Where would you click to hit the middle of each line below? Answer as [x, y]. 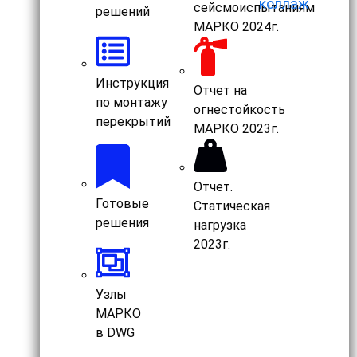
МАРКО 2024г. [236, 26]
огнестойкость [239, 109]
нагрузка [220, 226]
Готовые [122, 204]
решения [122, 223]
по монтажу [131, 102]
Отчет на [220, 90]
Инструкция [132, 83]
